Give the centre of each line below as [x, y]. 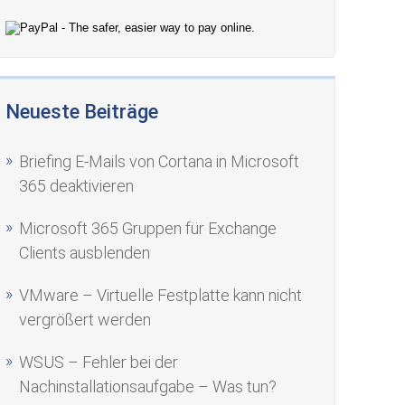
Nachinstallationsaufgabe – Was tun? [148, 386]
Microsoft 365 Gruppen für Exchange [148, 228]
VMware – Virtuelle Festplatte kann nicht [161, 295]
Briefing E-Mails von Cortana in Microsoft [160, 161]
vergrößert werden [85, 320]
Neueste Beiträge [82, 112]
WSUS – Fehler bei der [99, 362]
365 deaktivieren [77, 186]
